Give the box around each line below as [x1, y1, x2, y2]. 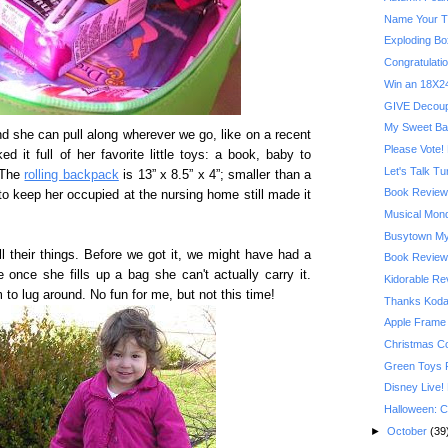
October [386, 424, 430, 437]
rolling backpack [24, 168, 119, 182]
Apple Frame [383, 316, 446, 329]
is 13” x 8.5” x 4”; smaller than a [118, 168, 312, 182]
